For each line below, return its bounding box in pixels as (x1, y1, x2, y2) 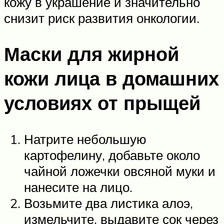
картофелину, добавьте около (24, 147, 200, 163)
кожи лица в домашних (4, 66, 219, 91)
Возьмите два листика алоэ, (24, 195, 193, 211)
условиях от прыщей (4, 90, 200, 115)
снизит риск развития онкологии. (4, 9, 199, 26)
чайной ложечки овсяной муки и (24, 163, 215, 179)
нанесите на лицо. (24, 179, 132, 195)
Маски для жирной (4, 41, 179, 66)
